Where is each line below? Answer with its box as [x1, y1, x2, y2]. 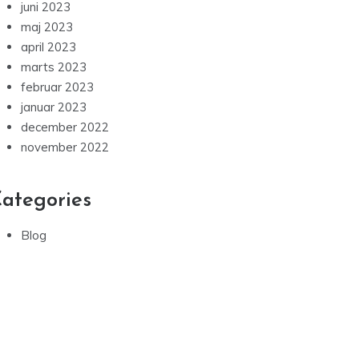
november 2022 [21, 139, 109, 155]
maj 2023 [21, 19, 73, 35]
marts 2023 [21, 59, 87, 75]
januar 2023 [21, 99, 87, 115]
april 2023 [21, 39, 76, 55]
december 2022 [21, 119, 109, 135]
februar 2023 [21, 79, 94, 95]
